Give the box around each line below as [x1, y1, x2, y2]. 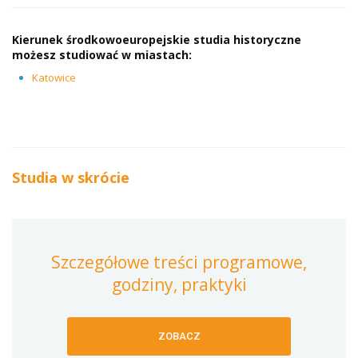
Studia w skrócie [12, 168, 129, 188]
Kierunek [12, 32, 66, 48]
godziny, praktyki [111, 273, 247, 296]
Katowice [32, 70, 76, 86]
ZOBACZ [157, 330, 201, 343]
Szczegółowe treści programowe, [51, 251, 307, 274]
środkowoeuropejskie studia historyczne [66, 32, 301, 48]
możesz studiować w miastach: [12, 47, 192, 63]
